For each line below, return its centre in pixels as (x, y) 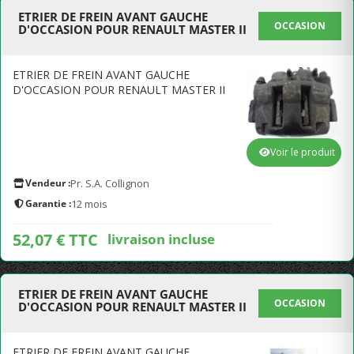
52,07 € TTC (55, 240)
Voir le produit (303, 152)
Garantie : (48, 203)
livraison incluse (161, 239)
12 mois (89, 204)
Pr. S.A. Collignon (110, 183)
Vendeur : (48, 183)
